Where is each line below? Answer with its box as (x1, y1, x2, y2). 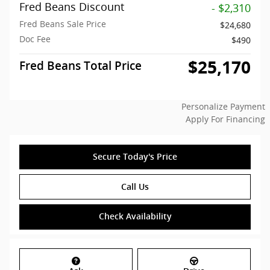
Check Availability (98, 211, 172, 221)
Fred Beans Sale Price (19, 17, 106, 30)
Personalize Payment (181, 100, 265, 112)
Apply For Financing (186, 113, 265, 125)
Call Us (121, 181, 149, 192)
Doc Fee (19, 33, 51, 45)
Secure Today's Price (93, 151, 177, 162)
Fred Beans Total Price (19, 58, 142, 73)
